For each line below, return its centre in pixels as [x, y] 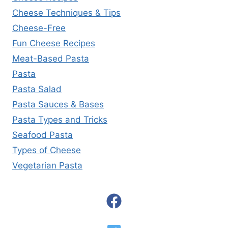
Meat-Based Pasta [51, 58]
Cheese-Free [39, 28]
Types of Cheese [47, 150]
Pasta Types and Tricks [60, 119]
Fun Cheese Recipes [54, 43]
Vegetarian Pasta [47, 165]
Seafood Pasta [42, 135]
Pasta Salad [37, 89]
